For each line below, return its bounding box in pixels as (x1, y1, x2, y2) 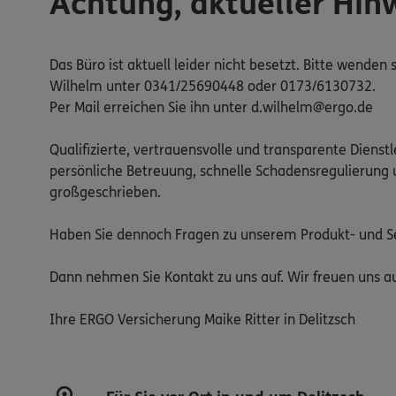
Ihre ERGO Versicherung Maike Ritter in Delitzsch (49, 310, 355, 328)
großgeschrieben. (49, 183, 161, 201)
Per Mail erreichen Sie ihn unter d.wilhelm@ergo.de (49, 98, 373, 116)
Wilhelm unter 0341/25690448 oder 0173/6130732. (49, 77, 376, 95)
